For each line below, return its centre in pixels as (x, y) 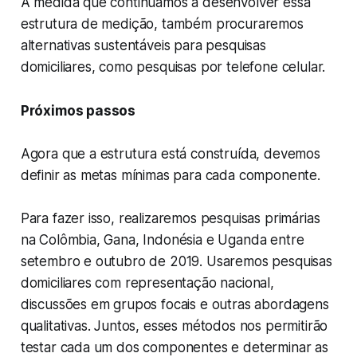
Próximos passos (78, 111)
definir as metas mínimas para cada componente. (170, 176)
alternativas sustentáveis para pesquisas (143, 46)
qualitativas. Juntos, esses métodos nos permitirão (174, 326)
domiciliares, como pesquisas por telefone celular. (173, 67)
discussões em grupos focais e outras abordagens (175, 305)
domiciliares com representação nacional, (147, 283)
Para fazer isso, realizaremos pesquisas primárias (170, 219)
